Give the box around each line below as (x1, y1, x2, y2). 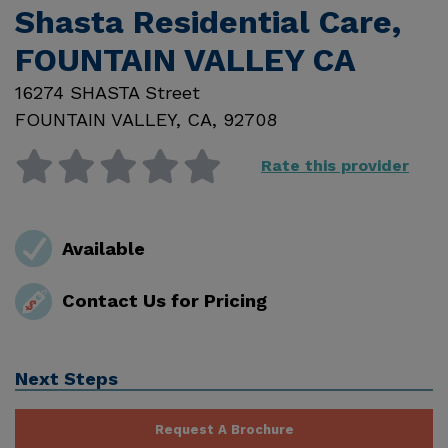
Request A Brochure (154, 421, 294, 437)
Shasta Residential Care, (15, 3, 401, 42)
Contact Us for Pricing (61, 290, 267, 312)
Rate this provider (261, 156, 409, 176)
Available (61, 237, 145, 259)
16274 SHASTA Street (15, 82, 200, 104)
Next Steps (15, 367, 118, 389)
